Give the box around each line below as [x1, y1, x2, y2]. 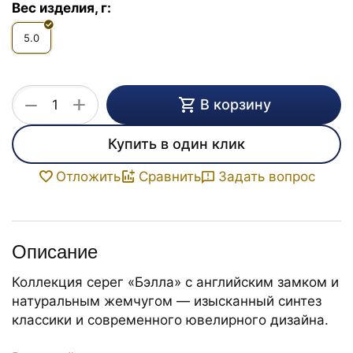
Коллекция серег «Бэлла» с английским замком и [12, 274, 339, 291]
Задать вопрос [218, 168, 315, 184]
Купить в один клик [108, 136, 245, 153]
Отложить [56, 169, 121, 185]
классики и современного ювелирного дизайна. [12, 312, 329, 329]
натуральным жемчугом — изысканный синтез [12, 293, 321, 310]
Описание [12, 241, 98, 263]
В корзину [199, 96, 271, 113]
